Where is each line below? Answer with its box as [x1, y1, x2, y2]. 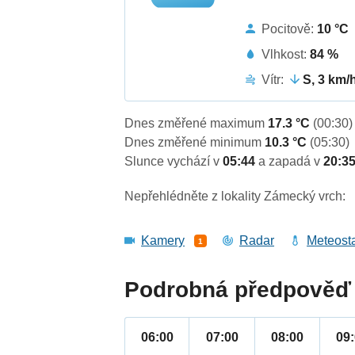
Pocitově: [261, 21, 318, 36]
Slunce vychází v [124, 155, 223, 169]
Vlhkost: [261, 47, 311, 61]
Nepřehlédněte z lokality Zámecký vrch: [124, 189, 346, 204]
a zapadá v [258, 155, 324, 169]
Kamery [141, 234, 185, 248]
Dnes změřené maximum [124, 116, 269, 131]
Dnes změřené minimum [124, 136, 265, 150]
